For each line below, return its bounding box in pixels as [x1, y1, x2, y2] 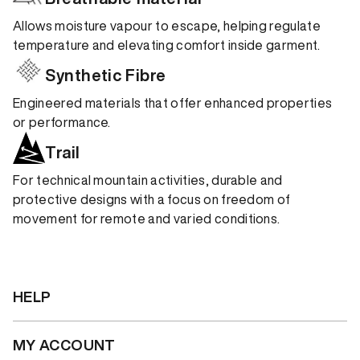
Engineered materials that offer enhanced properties [13, 96, 333, 109]
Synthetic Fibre [45, 66, 166, 84]
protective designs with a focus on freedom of [13, 192, 291, 206]
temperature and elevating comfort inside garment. [13, 38, 321, 51]
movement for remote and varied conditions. [13, 211, 280, 225]
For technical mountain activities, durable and [13, 173, 283, 186]
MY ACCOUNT [13, 337, 116, 352]
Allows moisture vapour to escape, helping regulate [13, 18, 321, 32]
